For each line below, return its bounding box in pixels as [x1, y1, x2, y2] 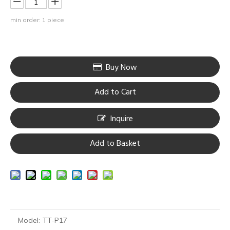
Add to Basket [90, 137, 140, 151]
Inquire [109, 112, 133, 126]
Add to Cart [94, 86, 136, 100]
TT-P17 [43, 216, 67, 225]
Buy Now [106, 61, 137, 75]
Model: [18, 216, 40, 225]
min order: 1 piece [10, 16, 64, 24]
